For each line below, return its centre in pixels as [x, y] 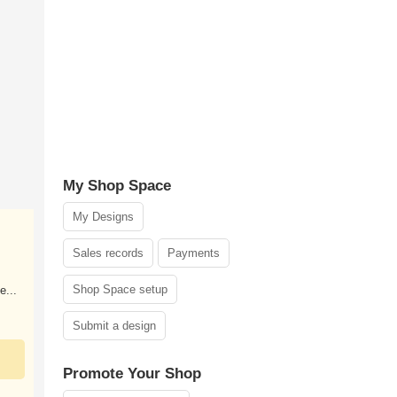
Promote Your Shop [132, 374]
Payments [194, 253]
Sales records [108, 253]
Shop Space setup [120, 289]
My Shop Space [117, 186]
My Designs [103, 217]
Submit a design [114, 326]
